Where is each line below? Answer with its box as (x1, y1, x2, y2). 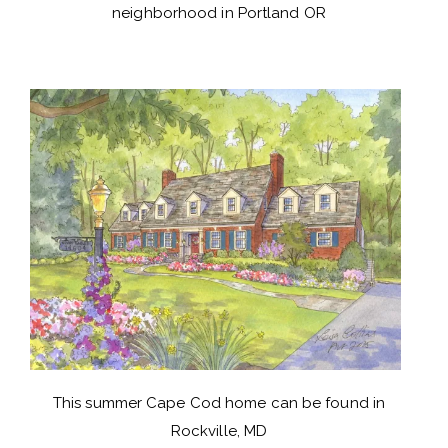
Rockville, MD (170, 422, 268, 441)
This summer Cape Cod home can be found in (52, 394, 386, 413)
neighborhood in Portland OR (112, 3, 326, 22)
